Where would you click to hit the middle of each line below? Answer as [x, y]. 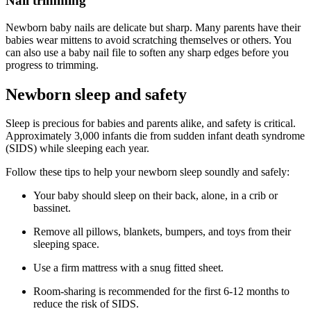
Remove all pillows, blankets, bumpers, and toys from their [162, 232]
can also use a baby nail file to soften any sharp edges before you [147, 52]
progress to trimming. [52, 65]
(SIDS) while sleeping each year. [77, 149]
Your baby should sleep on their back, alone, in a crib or [155, 196]
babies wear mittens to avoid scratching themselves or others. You [149, 40]
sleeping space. [66, 244]
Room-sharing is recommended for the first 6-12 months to [161, 292]
